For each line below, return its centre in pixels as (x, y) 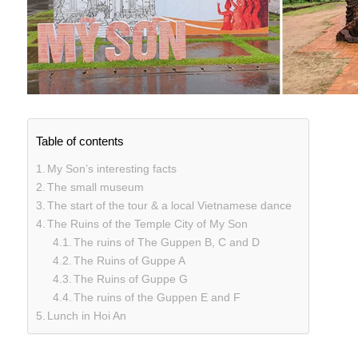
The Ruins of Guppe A (130, 261)
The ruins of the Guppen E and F (157, 298)
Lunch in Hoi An (87, 316)
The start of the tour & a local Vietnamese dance (170, 206)
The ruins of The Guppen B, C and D (167, 243)
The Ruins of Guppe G (131, 279)
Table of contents (80, 141)
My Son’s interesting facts (112, 169)
